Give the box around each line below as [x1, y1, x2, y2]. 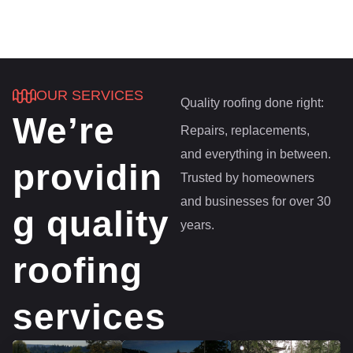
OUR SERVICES [36, 87, 143, 104]
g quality [13, 203, 169, 245]
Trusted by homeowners [180, 171, 314, 185]
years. [180, 218, 214, 232]
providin [13, 157, 162, 199]
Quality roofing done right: [180, 96, 324, 110]
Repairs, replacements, [180, 124, 310, 138]
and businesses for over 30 [180, 195, 331, 209]
